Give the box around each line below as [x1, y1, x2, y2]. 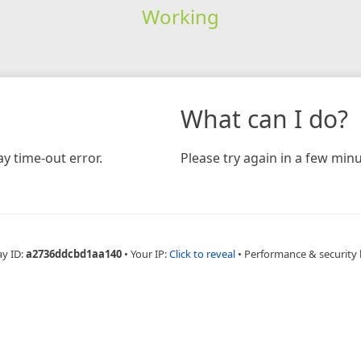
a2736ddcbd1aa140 [25, 246, 122, 261]
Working [141, 2, 219, 30]
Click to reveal [168, 246, 235, 261]
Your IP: [130, 246, 169, 261]
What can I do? [180, 102, 348, 135]
